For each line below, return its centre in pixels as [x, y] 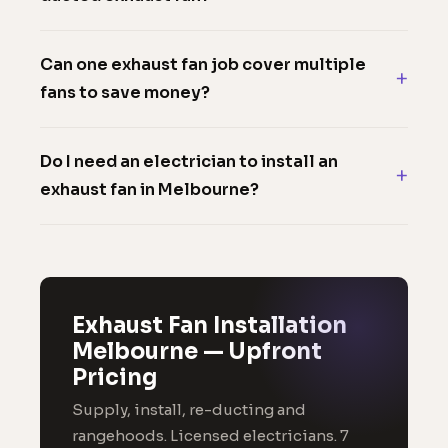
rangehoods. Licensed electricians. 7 [210, 435]
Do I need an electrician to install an [189, 161]
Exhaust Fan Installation [209, 325]
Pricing [114, 377]
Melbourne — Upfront [197, 351]
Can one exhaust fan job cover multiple [203, 64]
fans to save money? [125, 92]
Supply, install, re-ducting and [189, 409]
